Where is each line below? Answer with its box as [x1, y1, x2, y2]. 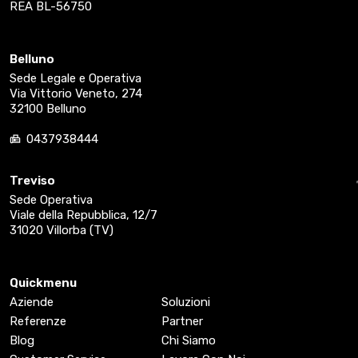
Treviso [10, 173, 55, 189]
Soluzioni [161, 295, 210, 310]
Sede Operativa [10, 193, 93, 208]
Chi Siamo [161, 333, 216, 348]
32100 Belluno [10, 101, 86, 117]
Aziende [10, 295, 54, 310]
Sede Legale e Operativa [10, 71, 141, 86]
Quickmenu [10, 276, 77, 291]
